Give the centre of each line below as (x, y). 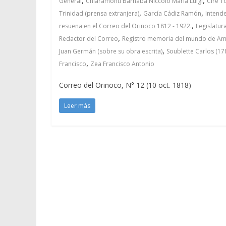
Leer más (77, 105)
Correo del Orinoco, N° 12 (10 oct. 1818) (125, 85)
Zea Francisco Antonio (122, 64)
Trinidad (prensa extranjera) (99, 13)
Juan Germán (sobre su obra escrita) (111, 51)
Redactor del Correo (89, 38)
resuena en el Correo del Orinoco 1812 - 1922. (125, 26)
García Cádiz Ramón (172, 13)
